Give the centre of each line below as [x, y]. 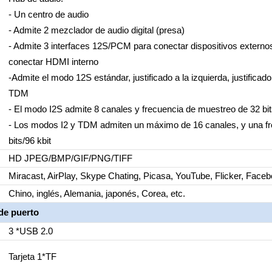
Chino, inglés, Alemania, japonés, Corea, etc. [97, 193]
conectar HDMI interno [53, 62]
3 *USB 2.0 [30, 231]
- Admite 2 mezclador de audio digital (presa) [96, 30]
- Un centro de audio [48, 14]
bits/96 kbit [29, 141]
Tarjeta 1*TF [32, 257]
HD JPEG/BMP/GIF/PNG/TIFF [70, 158]
